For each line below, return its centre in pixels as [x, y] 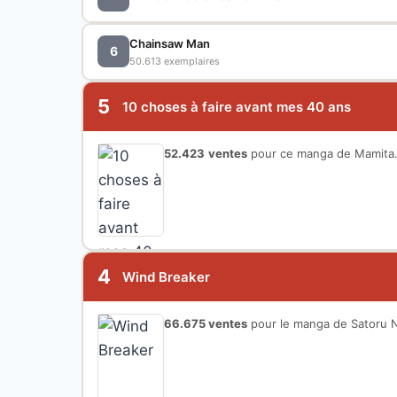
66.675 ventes [206, 323]
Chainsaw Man [170, 43]
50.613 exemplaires [175, 61]
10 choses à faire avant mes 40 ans [237, 106]
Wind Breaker [166, 276]
